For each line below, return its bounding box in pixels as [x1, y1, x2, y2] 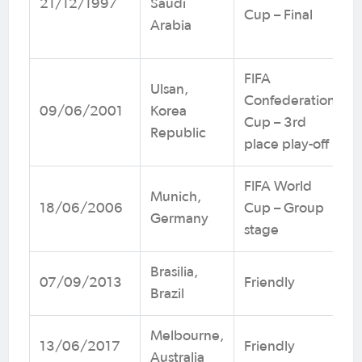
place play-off [244, 137, 329, 152]
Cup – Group [244, 200, 324, 216]
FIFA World [244, 179, 312, 194]
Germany [150, 211, 223, 226]
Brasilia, [150, 264, 198, 280]
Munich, [150, 189, 201, 204]
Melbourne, [150, 328, 224, 343]
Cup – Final [244, 7, 327, 23]
